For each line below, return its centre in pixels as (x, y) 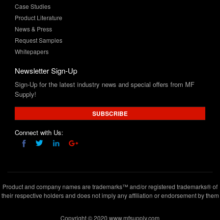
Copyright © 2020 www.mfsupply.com (110, 191)
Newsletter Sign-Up (46, 44)
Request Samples (39, 13)
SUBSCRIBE (110, 87)
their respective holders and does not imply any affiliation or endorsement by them (110, 168)
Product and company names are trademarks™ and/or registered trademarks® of (110, 160)
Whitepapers (32, 25)
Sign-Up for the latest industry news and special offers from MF (105, 57)
